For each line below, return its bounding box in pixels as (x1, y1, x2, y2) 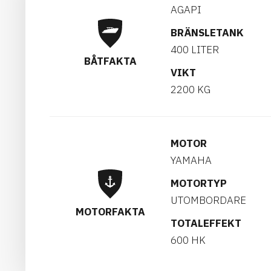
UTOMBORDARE (171, 194, 246, 207)
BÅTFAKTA (83, 54, 137, 68)
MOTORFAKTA (75, 204, 145, 218)
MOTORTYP (171, 177, 227, 190)
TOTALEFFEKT (171, 217, 241, 230)
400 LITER (171, 43, 219, 56)
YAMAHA (171, 154, 212, 167)
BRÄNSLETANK (171, 26, 244, 39)
